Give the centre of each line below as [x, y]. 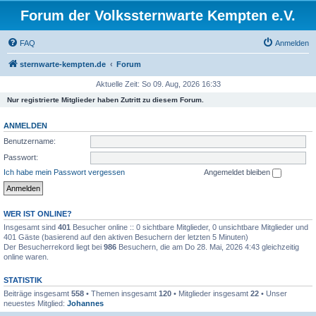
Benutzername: [30, 141]
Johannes [85, 303]
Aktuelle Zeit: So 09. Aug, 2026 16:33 [158, 84]
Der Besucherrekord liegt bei [54, 247]
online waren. [26, 256]
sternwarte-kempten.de [63, 64]
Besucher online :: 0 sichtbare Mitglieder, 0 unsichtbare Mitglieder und [189, 227]
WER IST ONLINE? [38, 213]
